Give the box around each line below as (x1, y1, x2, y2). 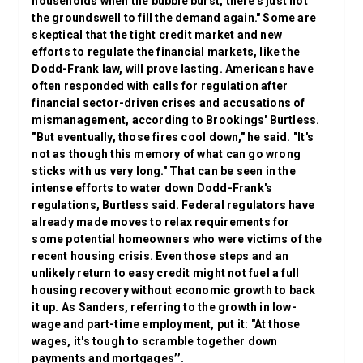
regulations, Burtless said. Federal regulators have (32, 199, 315, 211)
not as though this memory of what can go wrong (32, 147, 301, 160)
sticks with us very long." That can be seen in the (32, 164, 296, 177)
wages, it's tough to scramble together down (32, 335, 278, 348)
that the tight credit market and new (83, 28, 283, 41)
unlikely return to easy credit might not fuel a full (32, 267, 300, 280)
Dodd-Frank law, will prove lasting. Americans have (32, 62, 314, 75)
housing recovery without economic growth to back (32, 284, 316, 297)
